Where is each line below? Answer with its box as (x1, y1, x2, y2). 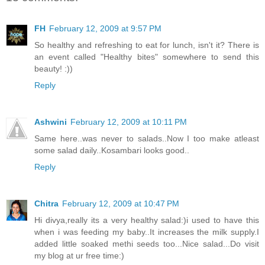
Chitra (34, 198, 59, 208)
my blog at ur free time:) (34, 250, 124, 260)
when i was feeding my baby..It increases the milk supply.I (34, 227, 259, 237)
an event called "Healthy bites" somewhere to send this (34, 51, 259, 62)
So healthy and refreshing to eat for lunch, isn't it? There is (34, 40, 259, 50)
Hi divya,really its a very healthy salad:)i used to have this (34, 215, 259, 225)
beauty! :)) (34, 63, 73, 73)
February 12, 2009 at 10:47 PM (62, 198, 179, 208)
